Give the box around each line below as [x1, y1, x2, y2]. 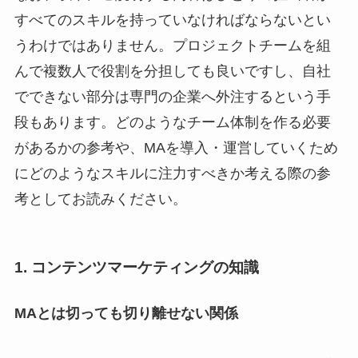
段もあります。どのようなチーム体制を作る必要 [14, 114, 331, 131]
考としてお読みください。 [14, 191, 187, 208]
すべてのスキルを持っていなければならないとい [14, 12, 331, 29]
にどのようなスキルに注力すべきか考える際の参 [14, 165, 331, 182]
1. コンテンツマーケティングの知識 [14, 258, 259, 276]
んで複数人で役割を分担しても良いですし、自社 [14, 63, 331, 80]
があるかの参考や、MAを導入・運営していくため [14, 140, 338, 157]
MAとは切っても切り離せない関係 [14, 304, 238, 321]
